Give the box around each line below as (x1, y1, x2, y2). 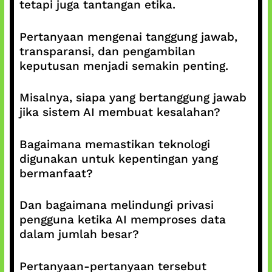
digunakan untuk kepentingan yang (19, 151, 218, 166)
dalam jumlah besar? (19, 227, 139, 241)
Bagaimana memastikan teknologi (19, 137, 210, 151)
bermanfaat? (19, 166, 93, 180)
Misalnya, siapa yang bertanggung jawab (19, 90, 246, 104)
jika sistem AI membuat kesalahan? (19, 105, 220, 119)
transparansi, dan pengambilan (19, 44, 195, 58)
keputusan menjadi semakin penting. (19, 58, 228, 73)
